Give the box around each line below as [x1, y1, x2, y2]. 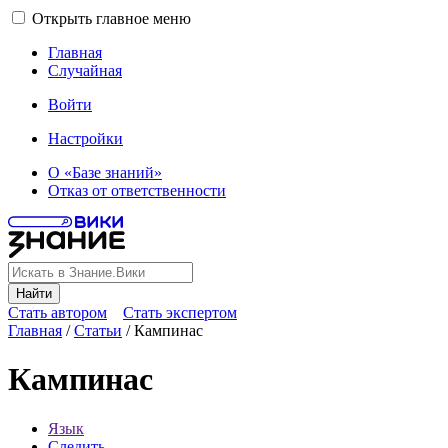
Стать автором [8, 304, 107, 321]
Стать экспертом [123, 304, 237, 321]
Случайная [48, 62, 122, 79]
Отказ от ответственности [48, 182, 226, 199]
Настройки [48, 130, 123, 147]
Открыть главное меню [32, 10, 191, 27]
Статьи [74, 322, 122, 339]
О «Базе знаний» [48, 164, 162, 181]
